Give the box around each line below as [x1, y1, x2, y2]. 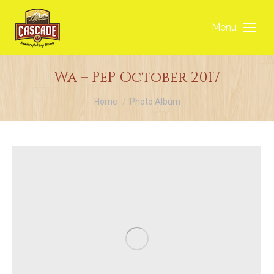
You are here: [94, 91, 152, 102]
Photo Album [129, 97, 180, 106]
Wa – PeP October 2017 [54, 68, 220, 87]
